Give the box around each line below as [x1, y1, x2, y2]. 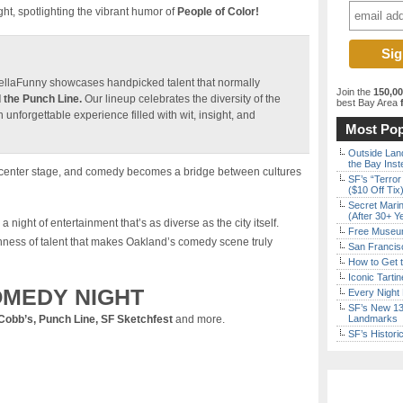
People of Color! [177, 5, 259, 18]
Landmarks [348, 313, 398, 324]
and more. [173, 313, 225, 326]
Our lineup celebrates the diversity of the [85, 93, 281, 105]
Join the [336, 86, 373, 97]
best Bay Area [336, 97, 398, 108]
